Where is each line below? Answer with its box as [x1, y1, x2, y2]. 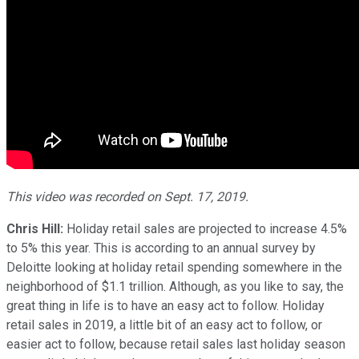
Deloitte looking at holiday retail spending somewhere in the [6, 259, 342, 275]
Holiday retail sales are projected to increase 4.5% [63, 220, 347, 236]
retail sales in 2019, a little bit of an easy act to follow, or [6, 317, 322, 333]
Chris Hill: [6, 220, 63, 236]
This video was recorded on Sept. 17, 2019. [6, 188, 248, 204]
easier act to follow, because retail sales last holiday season [6, 336, 345, 352]
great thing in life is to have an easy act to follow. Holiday [6, 297, 325, 313]
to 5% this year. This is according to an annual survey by [6, 240, 316, 256]
